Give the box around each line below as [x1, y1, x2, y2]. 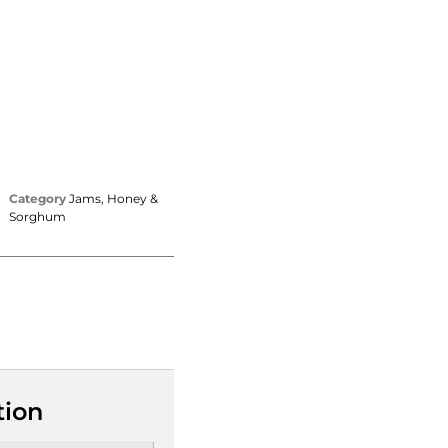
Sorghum [8, 208, 66, 224]
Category [8, 190, 66, 206]
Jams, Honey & [68, 190, 158, 206]
